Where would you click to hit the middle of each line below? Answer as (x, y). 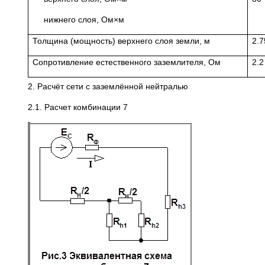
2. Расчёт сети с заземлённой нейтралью (108, 87)
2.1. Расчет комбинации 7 (78, 107)
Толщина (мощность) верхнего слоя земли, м (122, 41)
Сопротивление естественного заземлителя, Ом (127, 62)
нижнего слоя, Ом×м (84, 20)
